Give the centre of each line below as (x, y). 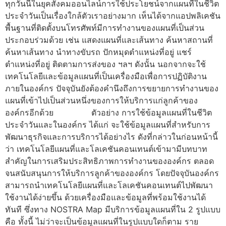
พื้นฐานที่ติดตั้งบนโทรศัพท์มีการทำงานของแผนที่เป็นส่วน (105, 28)
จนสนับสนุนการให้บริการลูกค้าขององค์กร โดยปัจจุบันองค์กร (112, 173)
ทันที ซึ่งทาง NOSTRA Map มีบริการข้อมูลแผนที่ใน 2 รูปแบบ (113, 210)
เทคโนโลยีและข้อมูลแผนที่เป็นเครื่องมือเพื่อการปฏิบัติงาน (106, 76)
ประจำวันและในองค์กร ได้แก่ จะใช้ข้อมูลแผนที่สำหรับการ (108, 125)
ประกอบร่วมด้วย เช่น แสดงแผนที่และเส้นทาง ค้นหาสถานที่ (109, 40)
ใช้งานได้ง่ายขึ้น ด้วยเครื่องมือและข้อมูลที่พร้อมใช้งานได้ (105, 197)
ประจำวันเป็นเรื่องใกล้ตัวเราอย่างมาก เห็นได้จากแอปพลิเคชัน (113, 16)
